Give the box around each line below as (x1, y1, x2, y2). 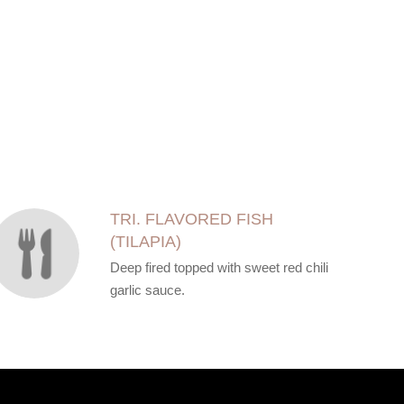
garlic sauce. (109, 282, 185, 298)
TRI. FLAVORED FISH (109, 210, 273, 228)
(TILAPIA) (109, 233, 181, 251)
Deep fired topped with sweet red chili (109, 260, 328, 275)
